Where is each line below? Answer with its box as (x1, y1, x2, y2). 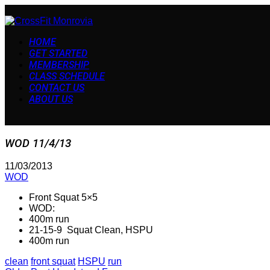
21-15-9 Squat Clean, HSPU (29, 225, 153, 236)
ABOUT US (29, 93, 73, 105)
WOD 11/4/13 (5, 136, 71, 150)
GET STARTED (29, 48, 87, 59)
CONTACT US (29, 82, 84, 93)
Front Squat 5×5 (29, 192, 98, 203)
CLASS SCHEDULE (29, 71, 105, 82)
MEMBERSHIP (29, 59, 89, 71)
